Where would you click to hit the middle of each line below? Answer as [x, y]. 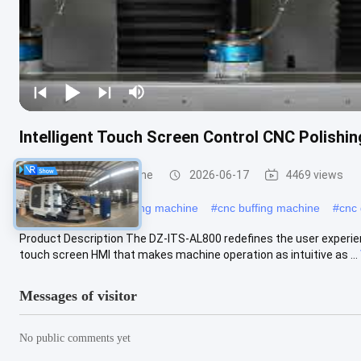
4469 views [314, 174]
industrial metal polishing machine [112, 207]
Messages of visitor [78, 295]
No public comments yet [75, 338]
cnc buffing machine [269, 207]
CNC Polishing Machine [94, 174]
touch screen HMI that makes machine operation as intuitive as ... [189, 254]
